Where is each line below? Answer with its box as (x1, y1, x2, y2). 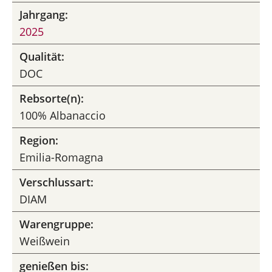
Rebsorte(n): (19, 91, 84, 106)
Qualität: (19, 49, 64, 64)
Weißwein (19, 234, 70, 248)
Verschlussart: (19, 175, 93, 189)
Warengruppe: (19, 217, 93, 231)
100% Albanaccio (19, 108, 106, 123)
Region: (19, 133, 58, 148)
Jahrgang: (19, 7, 68, 22)
